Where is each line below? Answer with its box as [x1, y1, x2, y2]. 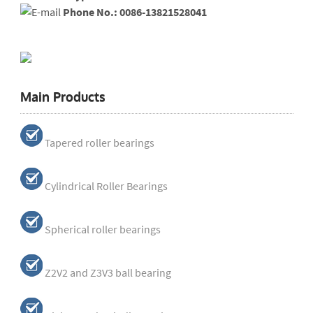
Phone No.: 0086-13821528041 [62, 5, 207, 19]
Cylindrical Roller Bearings [44, 179, 168, 193]
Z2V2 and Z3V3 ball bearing [44, 265, 171, 279]
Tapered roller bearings [44, 136, 154, 150]
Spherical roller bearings [44, 222, 161, 236]
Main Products [20, 89, 105, 104]
